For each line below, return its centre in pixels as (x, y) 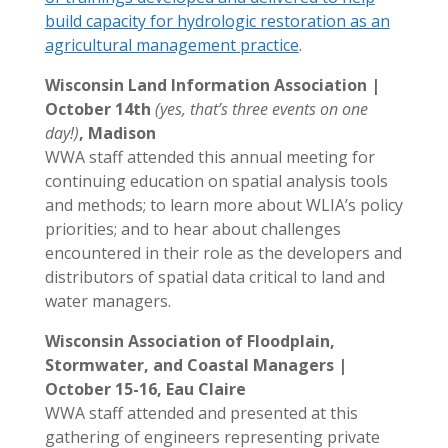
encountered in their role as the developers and (223, 253)
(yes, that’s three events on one (261, 109)
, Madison (117, 133)
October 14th (99, 109)
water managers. (107, 301)
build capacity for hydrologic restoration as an (217, 21)
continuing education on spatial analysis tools (216, 181)
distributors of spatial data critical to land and (214, 277)
